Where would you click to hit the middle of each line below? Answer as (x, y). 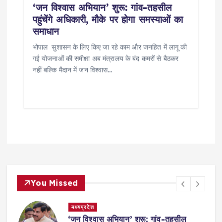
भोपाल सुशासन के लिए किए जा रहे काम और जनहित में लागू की (110, 47)
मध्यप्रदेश (138, 207)
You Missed (55, 183)
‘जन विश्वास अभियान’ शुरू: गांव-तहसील (102, 8)
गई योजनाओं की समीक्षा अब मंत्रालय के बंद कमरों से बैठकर (106, 59)
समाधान (46, 31)
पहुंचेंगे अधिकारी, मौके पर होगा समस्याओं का (108, 20)
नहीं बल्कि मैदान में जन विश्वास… (72, 70)
